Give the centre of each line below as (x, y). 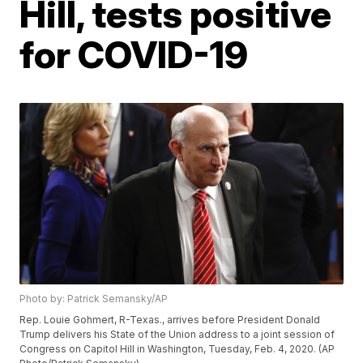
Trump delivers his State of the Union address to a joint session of (177, 335)
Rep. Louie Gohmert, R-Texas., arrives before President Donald (170, 320)
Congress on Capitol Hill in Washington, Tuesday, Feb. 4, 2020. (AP (177, 349)
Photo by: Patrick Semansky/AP (94, 299)
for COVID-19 (134, 54)
